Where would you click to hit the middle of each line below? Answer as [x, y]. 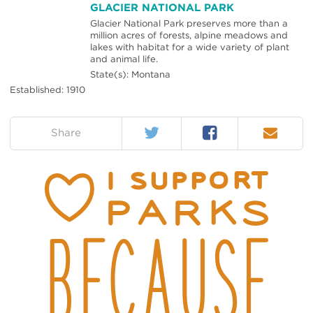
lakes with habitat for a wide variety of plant [190, 47]
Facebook [226, 129]
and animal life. [124, 59]
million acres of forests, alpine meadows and [189, 35]
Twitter [159, 129]
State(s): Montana [130, 74]
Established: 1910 [48, 89]
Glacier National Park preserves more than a [189, 23]
